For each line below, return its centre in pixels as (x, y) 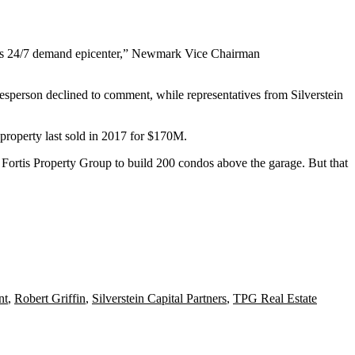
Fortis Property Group (57, 162)
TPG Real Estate (275, 298)
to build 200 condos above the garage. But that (230, 162)
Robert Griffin (50, 298)
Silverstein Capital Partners (159, 298)
